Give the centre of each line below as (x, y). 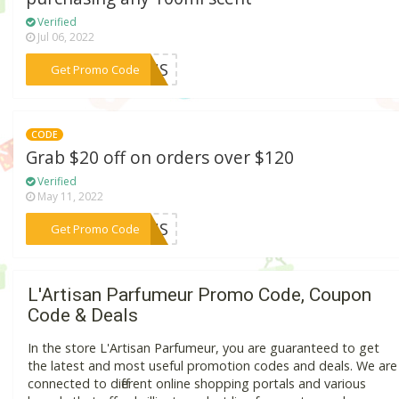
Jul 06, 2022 (65, 37)
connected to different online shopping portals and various (197, 384)
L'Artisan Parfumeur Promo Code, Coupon (199, 295)
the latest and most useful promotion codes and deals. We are (212, 366)
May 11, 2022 (69, 196)
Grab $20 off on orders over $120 (160, 157)
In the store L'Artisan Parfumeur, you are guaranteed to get (204, 348)
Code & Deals (83, 316)
